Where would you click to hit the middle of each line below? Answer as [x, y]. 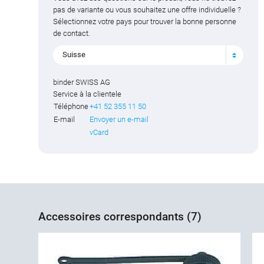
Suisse [74, 55]
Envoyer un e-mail [119, 119]
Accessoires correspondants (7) [120, 216]
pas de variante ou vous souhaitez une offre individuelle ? [147, 10]
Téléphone [71, 106]
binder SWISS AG [82, 82]
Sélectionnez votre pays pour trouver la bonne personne [145, 22]
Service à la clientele [87, 94]
